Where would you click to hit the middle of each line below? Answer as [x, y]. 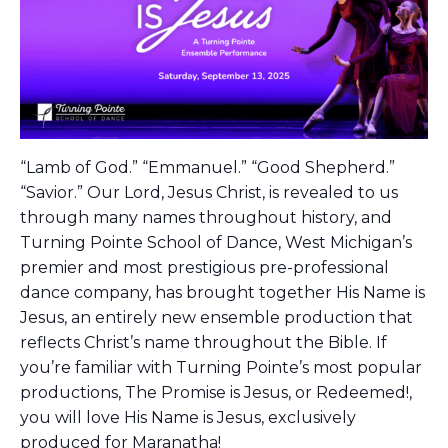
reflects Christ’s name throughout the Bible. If [203, 342]
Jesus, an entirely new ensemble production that [216, 317]
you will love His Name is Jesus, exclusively [188, 417]
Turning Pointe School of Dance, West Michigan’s [216, 242]
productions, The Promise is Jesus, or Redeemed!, [216, 392]
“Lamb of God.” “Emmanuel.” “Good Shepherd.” [207, 167]
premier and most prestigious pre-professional [204, 267]
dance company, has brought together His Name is [222, 292]
